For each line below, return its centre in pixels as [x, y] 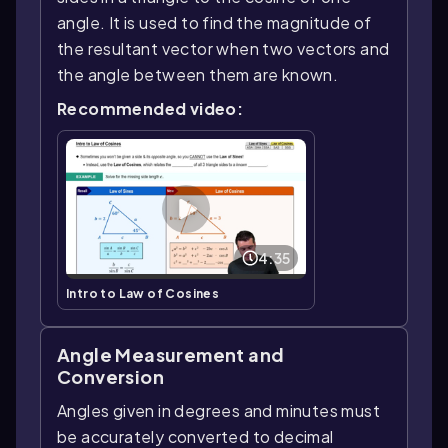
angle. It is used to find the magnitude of [214, 23]
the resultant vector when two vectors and [223, 49]
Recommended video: [150, 109]
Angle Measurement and [171, 354]
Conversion [111, 376]
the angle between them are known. [198, 75]
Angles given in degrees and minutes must [218, 410]
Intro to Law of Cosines [143, 293]
